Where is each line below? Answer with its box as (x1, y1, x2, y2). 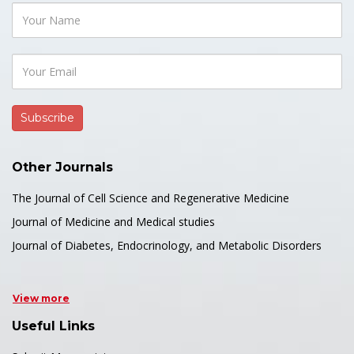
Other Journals (12, 160, 113, 175)
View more (13, 292, 70, 304)
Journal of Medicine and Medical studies (12, 214, 215, 229)
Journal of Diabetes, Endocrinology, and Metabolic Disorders (12, 238, 322, 253)
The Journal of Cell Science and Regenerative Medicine (12, 190, 289, 205)
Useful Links (12, 318, 95, 333)
